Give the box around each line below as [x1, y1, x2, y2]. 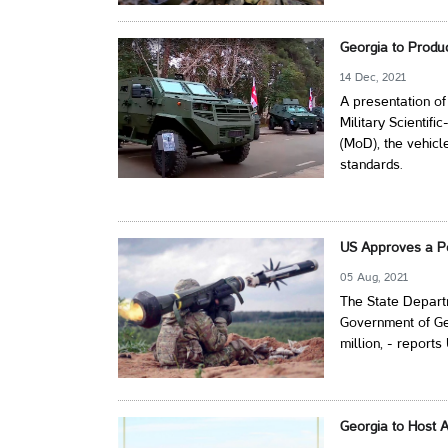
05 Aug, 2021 [340, 272, 409, 284]
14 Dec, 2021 [340, 72, 407, 84]
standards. [340, 159, 404, 173]
